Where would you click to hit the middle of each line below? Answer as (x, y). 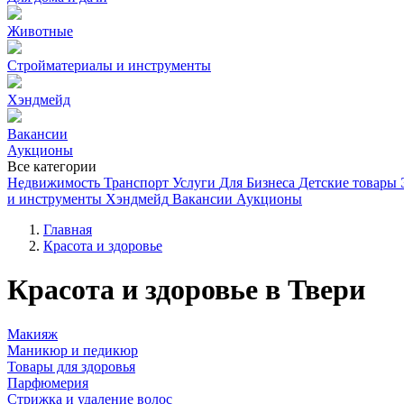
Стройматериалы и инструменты (109, 65)
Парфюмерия (48, 382)
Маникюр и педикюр (73, 350)
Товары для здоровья (71, 366)
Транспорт (136, 183)
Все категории (52, 166)
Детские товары (348, 183)
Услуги (194, 183)
